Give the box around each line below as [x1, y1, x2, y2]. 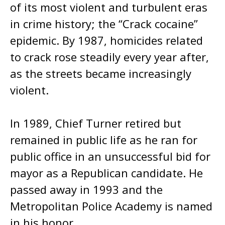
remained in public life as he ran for [10, 132, 197, 147]
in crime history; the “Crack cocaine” [10, 16, 198, 31]
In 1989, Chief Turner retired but [10, 116, 181, 131]
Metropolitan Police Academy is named [10, 198, 212, 213]
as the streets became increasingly [10, 66, 191, 81]
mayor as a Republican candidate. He [10, 165, 203, 180]
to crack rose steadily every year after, [10, 49, 209, 64]
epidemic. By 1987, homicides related [10, 33, 203, 48]
